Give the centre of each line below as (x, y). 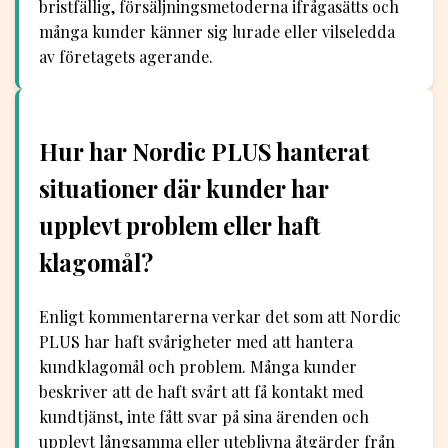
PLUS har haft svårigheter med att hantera (196, 342)
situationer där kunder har (184, 188)
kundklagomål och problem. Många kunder (198, 367)
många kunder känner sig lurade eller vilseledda (217, 32)
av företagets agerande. (126, 57)
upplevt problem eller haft (179, 225)
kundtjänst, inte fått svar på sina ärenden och (204, 417)
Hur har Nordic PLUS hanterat (204, 151)
